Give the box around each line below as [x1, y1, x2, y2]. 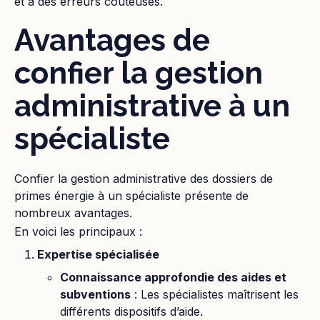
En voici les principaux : [14, 224, 142, 239]
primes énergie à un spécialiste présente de [14, 189, 249, 203]
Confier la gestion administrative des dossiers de [14, 171, 273, 186]
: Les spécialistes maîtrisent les [131, 287, 299, 301]
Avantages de [14, 23, 210, 58]
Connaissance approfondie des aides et [60, 270, 286, 284]
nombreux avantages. [14, 206, 132, 220]
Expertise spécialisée [37, 247, 159, 261]
